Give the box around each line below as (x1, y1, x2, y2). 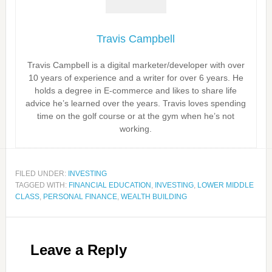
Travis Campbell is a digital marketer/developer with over (27, 60, 245, 70)
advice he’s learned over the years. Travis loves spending (25, 98, 246, 108)
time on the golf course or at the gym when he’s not (37, 111, 235, 121)
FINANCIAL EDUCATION (68, 181, 151, 189)
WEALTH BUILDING (120, 192, 187, 201)
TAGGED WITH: (15, 181, 69, 189)
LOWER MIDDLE (197, 181, 254, 189)
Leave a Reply (30, 242, 127, 258)
